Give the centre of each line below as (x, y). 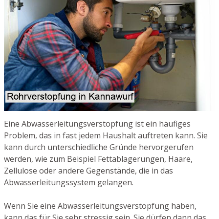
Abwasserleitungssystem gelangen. (69, 183)
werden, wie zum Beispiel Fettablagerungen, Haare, (98, 159)
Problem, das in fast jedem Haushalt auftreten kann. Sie (106, 136)
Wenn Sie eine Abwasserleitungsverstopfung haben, (100, 206)
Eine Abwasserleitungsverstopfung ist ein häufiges (97, 124)
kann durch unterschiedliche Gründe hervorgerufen (99, 147)
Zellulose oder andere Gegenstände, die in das (88, 171)
